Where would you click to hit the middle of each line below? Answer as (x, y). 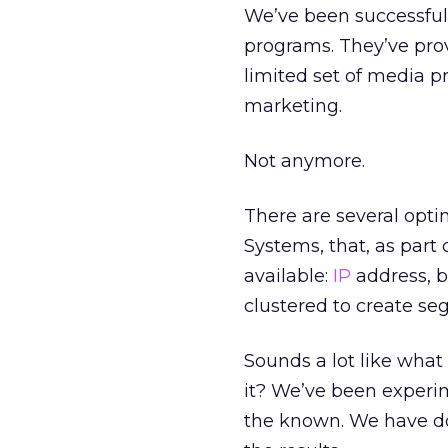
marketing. (293, 106)
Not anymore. (304, 161)
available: (288, 276)
